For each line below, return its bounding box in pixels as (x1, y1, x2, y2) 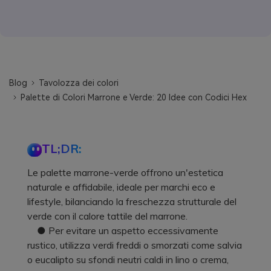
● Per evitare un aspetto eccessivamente (27, 224, 218, 237)
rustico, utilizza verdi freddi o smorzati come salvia (27, 238, 242, 251)
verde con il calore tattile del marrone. (27, 209, 188, 222)
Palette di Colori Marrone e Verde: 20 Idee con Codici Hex (21, 92, 247, 102)
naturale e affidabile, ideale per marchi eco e (27, 180, 215, 193)
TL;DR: (42, 140, 82, 156)
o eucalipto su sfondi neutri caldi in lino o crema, (27, 253, 229, 266)
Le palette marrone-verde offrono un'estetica (27, 166, 223, 178)
